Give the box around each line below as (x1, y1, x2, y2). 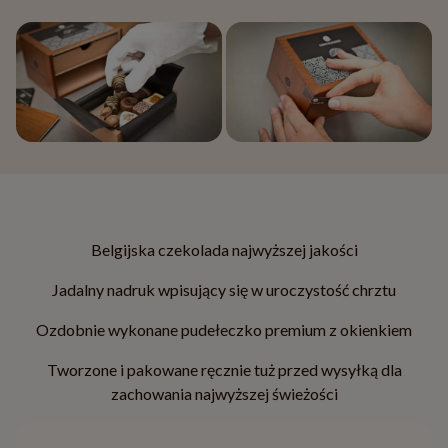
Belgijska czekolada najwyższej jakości (90, 239, 358, 259)
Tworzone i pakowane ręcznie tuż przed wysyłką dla (46, 359, 402, 379)
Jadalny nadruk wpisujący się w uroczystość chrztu (52, 279, 396, 299)
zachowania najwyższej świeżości (110, 383, 338, 403)
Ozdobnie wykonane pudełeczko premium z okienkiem (36, 319, 412, 339)
